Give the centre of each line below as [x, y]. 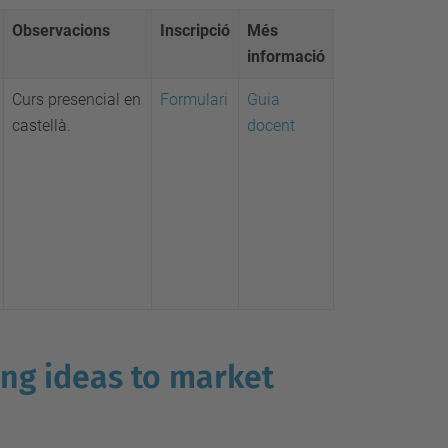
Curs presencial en [76, 99]
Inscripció [195, 30]
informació [286, 56]
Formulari [194, 99]
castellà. [41, 125]
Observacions [61, 30]
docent [271, 125]
